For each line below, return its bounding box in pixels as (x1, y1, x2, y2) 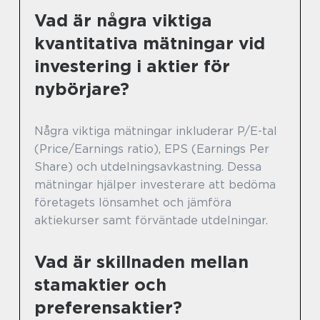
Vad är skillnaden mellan (34, 251, 249, 272)
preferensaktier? (34, 296, 182, 318)
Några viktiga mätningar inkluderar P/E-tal (34, 124, 277, 138)
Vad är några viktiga (34, 9, 212, 31)
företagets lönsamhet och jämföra (34, 195, 231, 209)
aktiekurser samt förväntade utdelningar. (34, 213, 268, 227)
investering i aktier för (34, 55, 230, 76)
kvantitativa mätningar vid (34, 32, 265, 54)
